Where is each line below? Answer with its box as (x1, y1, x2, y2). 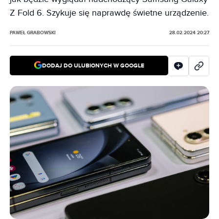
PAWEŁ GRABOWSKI (10, 30, 56, 36)
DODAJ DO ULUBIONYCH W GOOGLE (42, 62, 144, 69)
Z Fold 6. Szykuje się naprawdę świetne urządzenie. (10, 8, 209, 18)
